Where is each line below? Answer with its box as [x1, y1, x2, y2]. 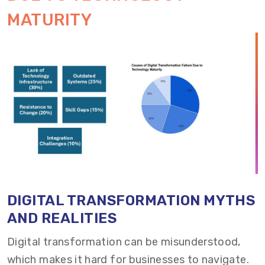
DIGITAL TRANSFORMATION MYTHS [7, 192, 256, 209]
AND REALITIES [7, 209, 117, 227]
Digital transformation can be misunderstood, [7, 235, 241, 248]
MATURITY [7, 10, 92, 30]
